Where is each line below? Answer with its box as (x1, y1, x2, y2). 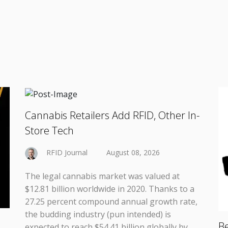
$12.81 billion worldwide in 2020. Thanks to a (25, 183, 194, 194)
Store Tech (25, 123, 74, 137)
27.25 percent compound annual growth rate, (25, 195, 197, 207)
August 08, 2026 (106, 147, 160, 157)
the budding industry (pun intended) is (25, 208, 171, 220)
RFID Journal (46, 147, 88, 157)
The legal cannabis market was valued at (25, 170, 180, 182)
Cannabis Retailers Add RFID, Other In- (25, 108, 199, 122)
